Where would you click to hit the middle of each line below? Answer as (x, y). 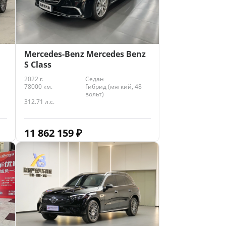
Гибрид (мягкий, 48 (113, 87)
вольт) (94, 94)
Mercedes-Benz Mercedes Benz (85, 54)
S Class (38, 65)
